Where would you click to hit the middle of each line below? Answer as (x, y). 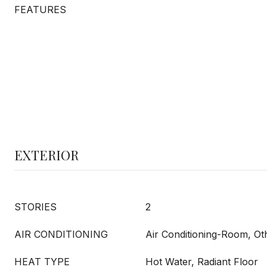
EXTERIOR (46, 155)
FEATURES (40, 10)
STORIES (35, 207)
